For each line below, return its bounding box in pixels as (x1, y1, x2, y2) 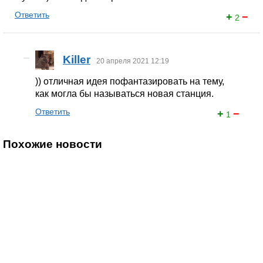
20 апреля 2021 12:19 (96, 56, 170, 65)
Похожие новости (3, 138, 102, 150)
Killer (63, 53, 91, 66)
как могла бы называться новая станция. (35, 89, 214, 99)
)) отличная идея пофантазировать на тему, (35, 76, 225, 86)
